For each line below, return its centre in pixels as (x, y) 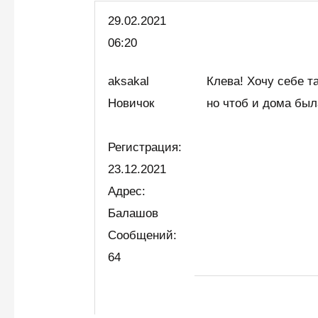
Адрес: (127, 191)
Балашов (133, 213)
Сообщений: (143, 235)
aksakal (129, 81)
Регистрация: (145, 147)
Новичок (135, 103)
